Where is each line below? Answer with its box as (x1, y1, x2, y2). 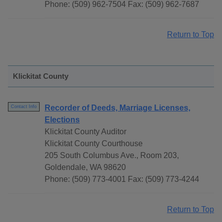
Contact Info (11, 104, 37, 110)
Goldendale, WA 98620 (45, 163, 126, 172)
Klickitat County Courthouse (45, 139, 143, 148)
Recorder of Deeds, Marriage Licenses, (45, 104, 190, 112)
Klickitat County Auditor (45, 127, 126, 136)
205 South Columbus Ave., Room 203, (45, 151, 179, 160)
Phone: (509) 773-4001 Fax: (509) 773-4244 (45, 175, 199, 184)
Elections (45, 115, 80, 124)
